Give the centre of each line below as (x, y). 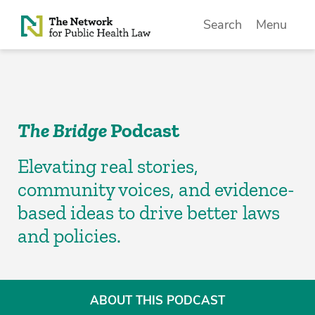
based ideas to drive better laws (149, 213)
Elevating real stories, (108, 166)
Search (223, 25)
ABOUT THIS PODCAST (157, 301)
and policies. (69, 236)
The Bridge (62, 130)
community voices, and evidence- (156, 189)
